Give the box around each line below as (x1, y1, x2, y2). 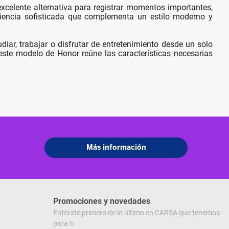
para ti (53, 219, 74, 228)
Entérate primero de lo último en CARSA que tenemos (53, 209, 220, 217)
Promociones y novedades (53, 196, 150, 207)
